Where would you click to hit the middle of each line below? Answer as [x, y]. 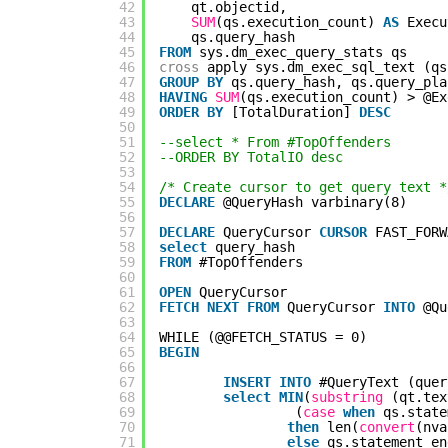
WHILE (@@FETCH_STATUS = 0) [263, 336]
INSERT [247, 381]
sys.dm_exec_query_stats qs [303, 51]
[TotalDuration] [295, 111]
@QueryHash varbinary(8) [315, 201]
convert [387, 426]
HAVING [183, 96]
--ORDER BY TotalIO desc [251, 156]
